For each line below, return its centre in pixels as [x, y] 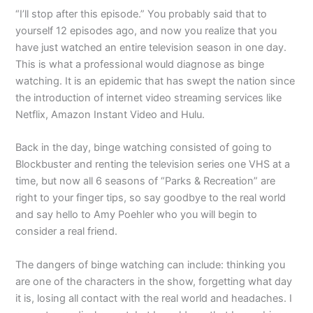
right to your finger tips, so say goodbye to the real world [151, 198]
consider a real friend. [67, 232]
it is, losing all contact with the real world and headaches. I [154, 298]
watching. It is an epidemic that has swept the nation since [155, 81]
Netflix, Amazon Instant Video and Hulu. [110, 114]
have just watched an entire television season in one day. [151, 47]
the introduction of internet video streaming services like [149, 97]
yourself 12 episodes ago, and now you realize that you [146, 30]
